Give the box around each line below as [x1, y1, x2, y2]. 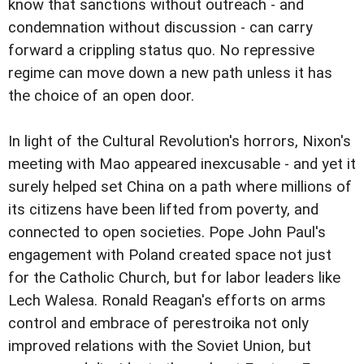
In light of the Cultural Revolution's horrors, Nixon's [8, 132, 351, 151]
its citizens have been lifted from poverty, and [8, 201, 318, 219]
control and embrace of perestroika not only [8, 314, 309, 333]
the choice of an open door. [8, 87, 194, 106]
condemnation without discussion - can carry [8, 19, 313, 37]
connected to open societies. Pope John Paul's [8, 223, 326, 242]
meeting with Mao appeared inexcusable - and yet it [8, 155, 356, 174]
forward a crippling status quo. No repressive [8, 41, 314, 60]
